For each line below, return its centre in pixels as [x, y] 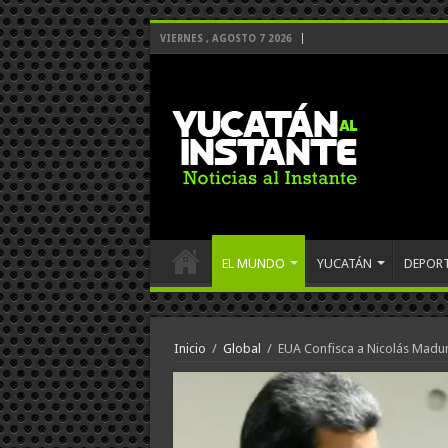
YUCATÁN [344, 263]
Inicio [189, 348]
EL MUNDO [253, 263]
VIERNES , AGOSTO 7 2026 [225, 38]
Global [241, 348]
